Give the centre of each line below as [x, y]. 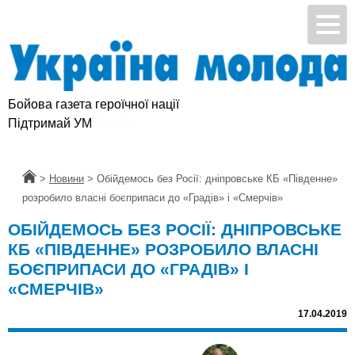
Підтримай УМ [50, 124]
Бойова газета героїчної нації [94, 105]
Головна [42, 179]
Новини [67, 179]
